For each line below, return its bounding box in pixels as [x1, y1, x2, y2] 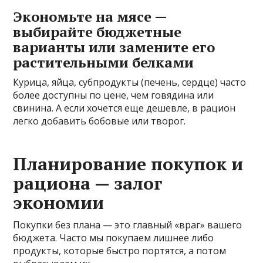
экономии [13, 190, 104, 214]
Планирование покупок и [13, 151, 244, 176]
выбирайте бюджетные [13, 22, 182, 41]
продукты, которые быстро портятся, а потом [13, 244, 227, 257]
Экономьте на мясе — [13, 6, 167, 26]
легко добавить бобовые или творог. [13, 114, 186, 127]
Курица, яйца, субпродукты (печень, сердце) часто [13, 75, 247, 89]
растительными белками [13, 52, 194, 72]
